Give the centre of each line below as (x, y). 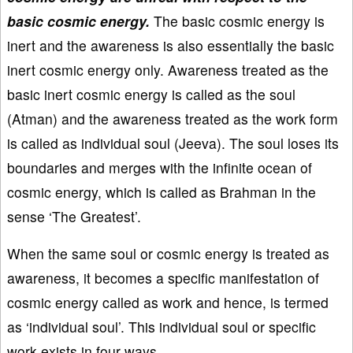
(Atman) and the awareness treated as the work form (173, 118)
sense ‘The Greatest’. (74, 216)
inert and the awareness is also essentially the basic (171, 45)
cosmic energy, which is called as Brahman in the (162, 191)
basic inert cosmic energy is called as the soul (151, 94)
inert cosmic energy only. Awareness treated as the (168, 69)
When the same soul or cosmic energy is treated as (168, 253)
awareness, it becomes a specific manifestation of (163, 277)
